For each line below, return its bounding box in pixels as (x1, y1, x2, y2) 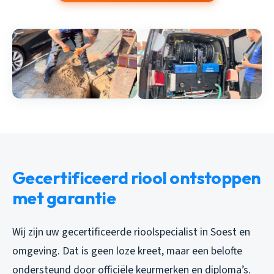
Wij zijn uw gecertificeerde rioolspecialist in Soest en (12, 224, 250, 240)
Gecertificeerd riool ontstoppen (12, 166, 261, 188)
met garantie (12, 187, 116, 209)
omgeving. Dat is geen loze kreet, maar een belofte (12, 243, 242, 259)
